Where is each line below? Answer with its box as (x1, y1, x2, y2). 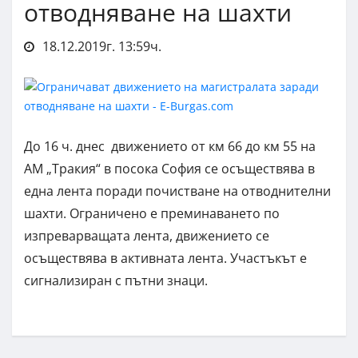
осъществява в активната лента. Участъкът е (24, 249, 307, 267)
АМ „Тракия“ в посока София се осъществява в (24, 159, 315, 177)
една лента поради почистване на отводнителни (24, 181, 331, 200)
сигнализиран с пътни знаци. (24, 271, 208, 289)
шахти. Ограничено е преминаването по (24, 204, 280, 222)
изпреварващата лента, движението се (24, 226, 269, 245)
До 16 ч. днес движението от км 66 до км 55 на (24, 137, 316, 155)
